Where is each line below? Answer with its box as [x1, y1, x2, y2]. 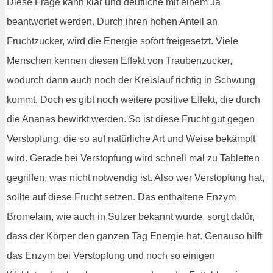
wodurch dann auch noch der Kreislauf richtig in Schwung [7, 74, 255, 85]
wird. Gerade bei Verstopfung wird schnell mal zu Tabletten [7, 152, 260, 163]
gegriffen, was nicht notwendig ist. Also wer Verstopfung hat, [7, 172, 264, 183]
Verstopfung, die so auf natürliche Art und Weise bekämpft [7, 133, 255, 144]
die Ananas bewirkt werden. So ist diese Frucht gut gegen [7, 113, 255, 124]
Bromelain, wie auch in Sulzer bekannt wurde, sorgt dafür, [7, 211, 255, 222]
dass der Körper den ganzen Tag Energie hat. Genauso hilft [7, 230, 262, 241]
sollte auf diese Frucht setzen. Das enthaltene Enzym [7, 191, 236, 202]
